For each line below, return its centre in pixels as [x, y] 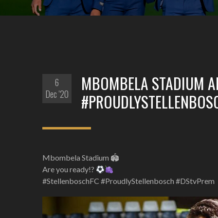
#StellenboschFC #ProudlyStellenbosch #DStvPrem [128, 181]
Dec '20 [57, 94]
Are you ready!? [69, 169]
